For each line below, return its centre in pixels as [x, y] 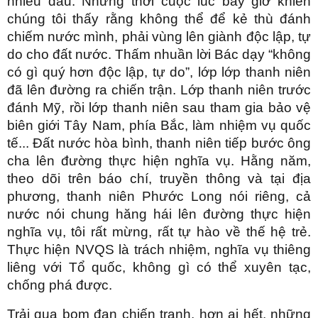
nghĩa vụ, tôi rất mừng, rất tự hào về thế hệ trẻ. [159, 232]
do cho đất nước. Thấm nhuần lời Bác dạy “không [159, 55]
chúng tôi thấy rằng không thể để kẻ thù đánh [159, 19]
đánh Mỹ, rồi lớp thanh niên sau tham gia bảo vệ [159, 108]
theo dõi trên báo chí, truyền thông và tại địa [159, 179]
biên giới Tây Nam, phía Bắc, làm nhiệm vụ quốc [159, 126]
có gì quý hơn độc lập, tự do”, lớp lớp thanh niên [159, 72]
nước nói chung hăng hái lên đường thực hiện [159, 214]
